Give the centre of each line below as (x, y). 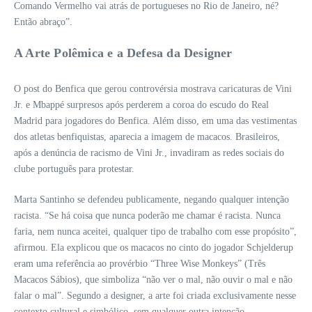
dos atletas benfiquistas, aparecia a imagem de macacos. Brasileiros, (147, 137)
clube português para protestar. (74, 169)
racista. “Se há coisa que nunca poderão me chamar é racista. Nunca (147, 216)
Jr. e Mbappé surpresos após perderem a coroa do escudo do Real (141, 105)
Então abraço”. (43, 22)
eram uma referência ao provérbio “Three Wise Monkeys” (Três (140, 264)
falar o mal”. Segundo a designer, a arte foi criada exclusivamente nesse (155, 296)
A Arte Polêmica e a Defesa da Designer (123, 53)
